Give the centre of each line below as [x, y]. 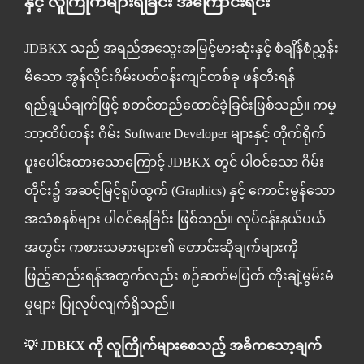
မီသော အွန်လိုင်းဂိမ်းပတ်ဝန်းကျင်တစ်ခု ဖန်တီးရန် [160, 76]
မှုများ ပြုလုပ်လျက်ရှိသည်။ [100, 304]
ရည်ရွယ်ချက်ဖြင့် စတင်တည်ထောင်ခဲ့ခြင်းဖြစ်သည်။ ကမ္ [180, 105]
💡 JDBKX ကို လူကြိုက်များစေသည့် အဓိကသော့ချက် [173, 345]
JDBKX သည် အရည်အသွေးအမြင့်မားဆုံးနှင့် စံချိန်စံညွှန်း [182, 48]
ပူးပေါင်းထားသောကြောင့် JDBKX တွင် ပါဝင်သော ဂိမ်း [174, 162]
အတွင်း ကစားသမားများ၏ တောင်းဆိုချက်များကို [161, 247]
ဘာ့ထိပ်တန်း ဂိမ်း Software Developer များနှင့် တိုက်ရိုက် [175, 133]
